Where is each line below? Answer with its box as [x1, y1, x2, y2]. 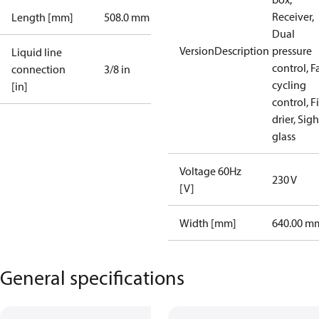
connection [11, 62, 66, 76]
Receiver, [272, 9, 314, 23]
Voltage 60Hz [179, 164, 241, 178]
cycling [272, 78, 306, 92]
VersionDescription [179, 43, 269, 58]
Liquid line [11, 45, 62, 59]
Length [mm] [11, 10, 73, 24]
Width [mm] [179, 216, 236, 230]
